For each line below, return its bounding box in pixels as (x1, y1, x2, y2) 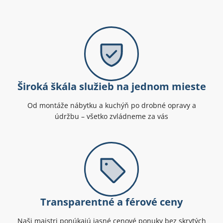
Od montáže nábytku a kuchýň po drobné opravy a (27, 101, 196, 111)
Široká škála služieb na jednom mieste (17, 80, 206, 94)
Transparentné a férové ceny (40, 195, 183, 209)
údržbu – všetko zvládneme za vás (55, 111, 168, 121)
